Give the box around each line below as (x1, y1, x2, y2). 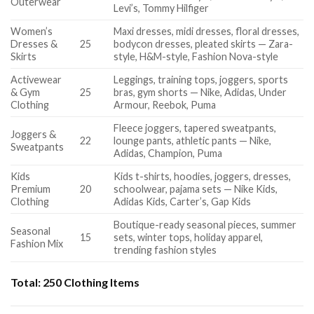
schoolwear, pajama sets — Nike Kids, (114, 182, 278, 195)
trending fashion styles (114, 243, 217, 256)
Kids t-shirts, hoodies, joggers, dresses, (114, 170, 292, 182)
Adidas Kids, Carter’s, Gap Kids (114, 195, 252, 207)
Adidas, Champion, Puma (114, 146, 223, 159)
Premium (11, 182, 50, 195)
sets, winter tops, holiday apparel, (114, 231, 264, 243)
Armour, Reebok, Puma (114, 98, 217, 111)
